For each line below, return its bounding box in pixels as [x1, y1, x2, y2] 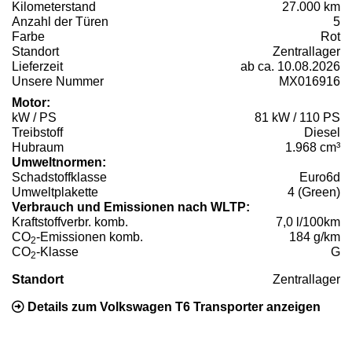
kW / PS [12, 110, 57, 124]
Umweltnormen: [12, 155, 106, 169]
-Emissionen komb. [36, 229, 143, 244]
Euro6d [299, 170, 340, 184]
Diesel [304, 125, 340, 139]
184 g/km [289, 229, 340, 244]
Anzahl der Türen [12, 14, 108, 28]
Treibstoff [12, 125, 63, 139]
